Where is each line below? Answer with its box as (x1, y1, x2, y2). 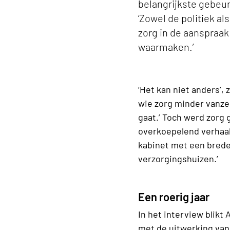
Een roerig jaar (138, 190, 209, 204)
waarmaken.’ (138, 41, 194, 53)
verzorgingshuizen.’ (138, 153, 218, 165)
